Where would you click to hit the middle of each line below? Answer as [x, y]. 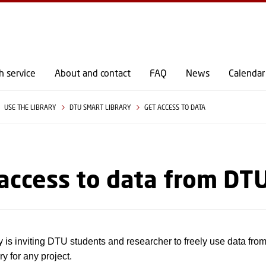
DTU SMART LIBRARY [101, 107]
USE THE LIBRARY [31, 107]
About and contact [93, 73]
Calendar [247, 73]
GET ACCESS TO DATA [175, 107]
